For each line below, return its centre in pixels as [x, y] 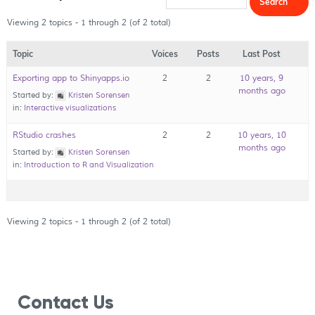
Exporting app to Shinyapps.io [71, 79]
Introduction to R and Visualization [89, 165]
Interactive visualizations [70, 108]
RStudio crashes [44, 136]
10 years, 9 [262, 79]
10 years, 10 [262, 136]
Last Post [262, 54]
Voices [165, 54]
